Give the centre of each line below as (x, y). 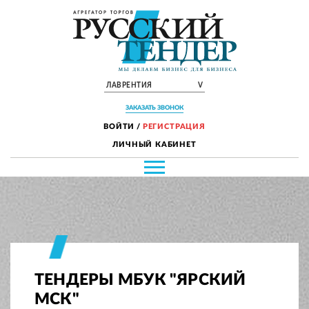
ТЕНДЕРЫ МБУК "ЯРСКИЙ (140, 280)
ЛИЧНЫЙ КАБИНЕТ (154, 145)
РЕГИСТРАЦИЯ (174, 127)
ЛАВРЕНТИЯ (129, 85)
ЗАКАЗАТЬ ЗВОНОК (154, 108)
